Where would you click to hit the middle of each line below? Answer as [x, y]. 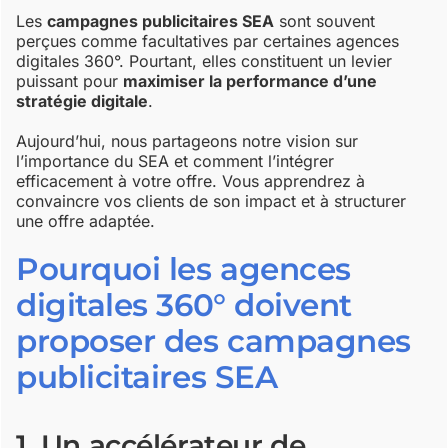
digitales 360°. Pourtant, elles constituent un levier [204, 61]
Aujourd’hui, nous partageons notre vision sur [187, 141]
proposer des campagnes [213, 341]
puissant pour [70, 81]
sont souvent [325, 21]
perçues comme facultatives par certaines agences [208, 41]
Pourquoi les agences [183, 269]
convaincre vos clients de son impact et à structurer [211, 201]
